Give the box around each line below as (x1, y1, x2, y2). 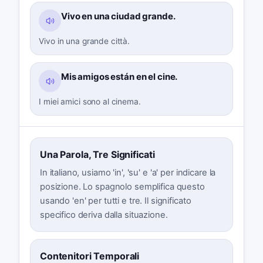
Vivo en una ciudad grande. (60, 11, 176, 22)
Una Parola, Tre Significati (39, 149, 155, 161)
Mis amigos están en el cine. (60, 71, 178, 83)
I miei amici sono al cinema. (39, 96, 141, 106)
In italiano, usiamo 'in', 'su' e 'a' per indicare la (39, 167, 216, 178)
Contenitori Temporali (39, 249, 140, 262)
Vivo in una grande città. (39, 36, 130, 46)
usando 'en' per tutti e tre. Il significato (39, 195, 191, 207)
